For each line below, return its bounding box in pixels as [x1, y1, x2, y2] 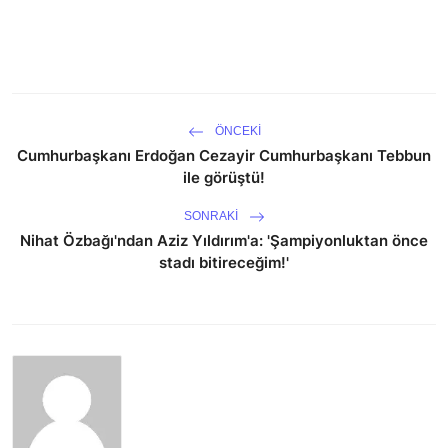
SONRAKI [183, 208, 241, 223]
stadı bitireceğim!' [159, 252, 289, 272]
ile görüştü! [183, 167, 265, 187]
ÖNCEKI [211, 123, 261, 138]
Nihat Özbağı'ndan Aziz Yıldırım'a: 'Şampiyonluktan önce [20, 230, 428, 250]
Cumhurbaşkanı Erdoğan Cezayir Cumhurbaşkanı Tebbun [17, 145, 431, 165]
